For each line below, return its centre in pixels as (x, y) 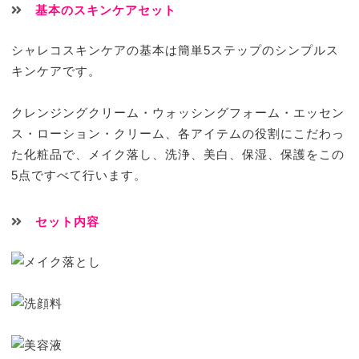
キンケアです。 (56, 71)
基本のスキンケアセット (106, 10)
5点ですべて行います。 (79, 175)
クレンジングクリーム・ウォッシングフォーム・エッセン (178, 113)
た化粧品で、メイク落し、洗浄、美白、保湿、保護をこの (178, 155)
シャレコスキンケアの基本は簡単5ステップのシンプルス (175, 50)
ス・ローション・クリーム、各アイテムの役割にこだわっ (178, 134)
